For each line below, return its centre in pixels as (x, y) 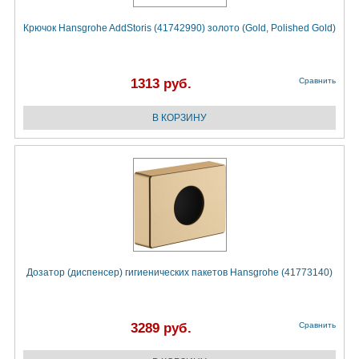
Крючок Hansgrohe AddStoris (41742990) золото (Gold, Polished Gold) (179, 28)
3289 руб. (161, 329)
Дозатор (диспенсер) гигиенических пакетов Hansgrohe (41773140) (179, 273)
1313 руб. (161, 84)
